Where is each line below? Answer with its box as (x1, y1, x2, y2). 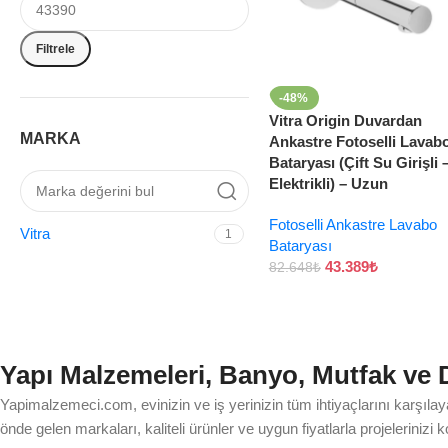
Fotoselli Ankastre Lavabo (268, 216, 437, 234)
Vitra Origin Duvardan (268, 112, 422, 130)
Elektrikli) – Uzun (268, 175, 388, 193)
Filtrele (36, 41, 75, 56)
